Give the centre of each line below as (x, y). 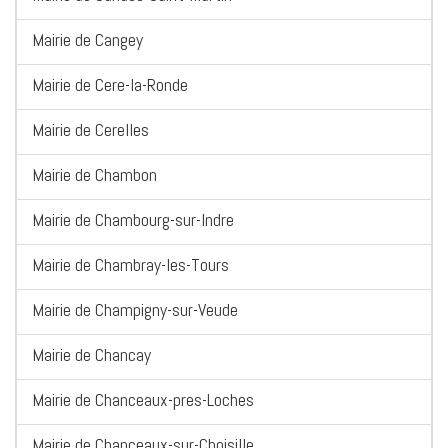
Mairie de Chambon (94, 175)
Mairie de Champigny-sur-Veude (135, 310)
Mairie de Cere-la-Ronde (110, 85)
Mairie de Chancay (91, 355)
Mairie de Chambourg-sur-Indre (133, 220)
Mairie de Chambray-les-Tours (130, 265)
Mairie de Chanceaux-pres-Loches (143, 400)
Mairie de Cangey (87, 40)
